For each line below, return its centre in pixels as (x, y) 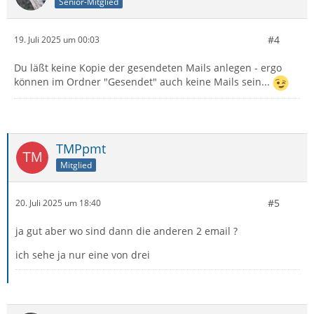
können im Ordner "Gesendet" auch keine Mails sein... (143, 82)
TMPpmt (81, 148)
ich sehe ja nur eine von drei (83, 254)
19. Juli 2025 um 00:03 (57, 40)
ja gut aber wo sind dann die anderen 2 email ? (127, 231)
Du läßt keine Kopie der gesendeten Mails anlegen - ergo (148, 67)
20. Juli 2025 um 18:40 (58, 203)
